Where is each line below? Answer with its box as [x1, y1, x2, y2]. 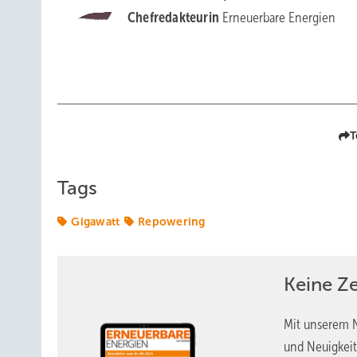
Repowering [138, 215, 206, 228]
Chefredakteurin [127, 10, 223, 25]
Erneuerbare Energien [222, 10, 336, 25]
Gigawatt [71, 215, 120, 228]
